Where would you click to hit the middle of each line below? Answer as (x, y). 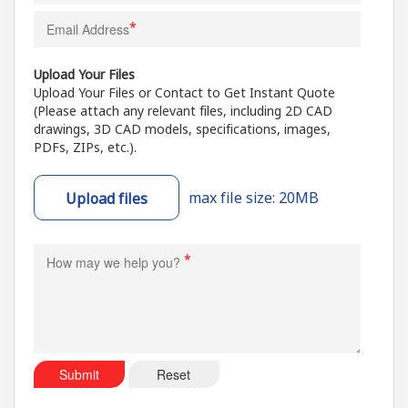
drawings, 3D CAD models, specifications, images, (182, 129)
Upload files (106, 199)
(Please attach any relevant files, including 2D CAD (183, 111)
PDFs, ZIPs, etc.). (85, 148)
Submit (79, 375)
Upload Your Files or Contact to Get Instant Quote (184, 93)
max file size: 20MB (253, 198)
